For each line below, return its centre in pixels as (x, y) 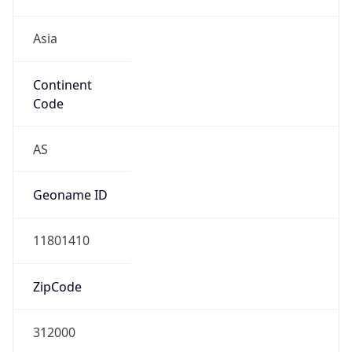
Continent (62, 84)
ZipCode (57, 286)
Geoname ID (70, 195)
